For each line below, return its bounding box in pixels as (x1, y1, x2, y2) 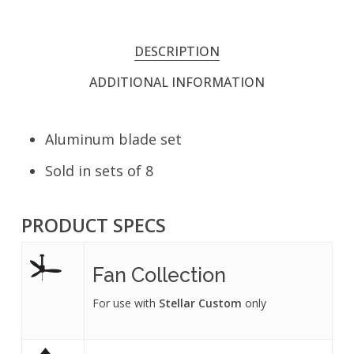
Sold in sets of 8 (44, 160, 153, 180)
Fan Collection (92, 262, 226, 287)
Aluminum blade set (44, 129, 182, 149)
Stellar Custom (158, 295, 242, 311)
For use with (92, 295, 159, 311)
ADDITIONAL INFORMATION (88, 73, 265, 91)
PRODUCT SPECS (21, 212, 166, 238)
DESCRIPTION (134, 42, 220, 60)
